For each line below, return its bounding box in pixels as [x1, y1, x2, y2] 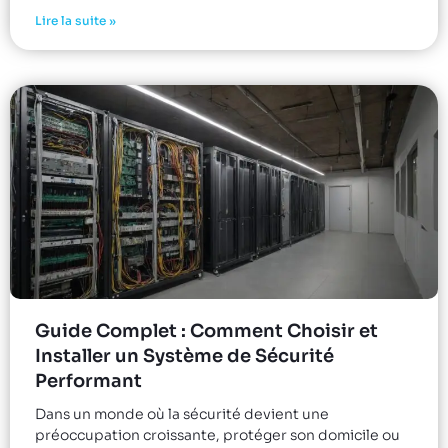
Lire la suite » [35, 12, 116, 28]
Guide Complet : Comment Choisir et [35, 319, 378, 342]
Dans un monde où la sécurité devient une [35, 404, 329, 423]
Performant [35, 369, 142, 392]
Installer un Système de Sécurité [35, 344, 334, 367]
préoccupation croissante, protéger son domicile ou [35, 425, 400, 444]
